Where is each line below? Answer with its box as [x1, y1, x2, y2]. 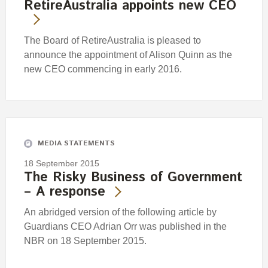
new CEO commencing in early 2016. [24, 63, 182, 74]
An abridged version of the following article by [24, 207, 217, 218]
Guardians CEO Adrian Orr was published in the [24, 221, 227, 232]
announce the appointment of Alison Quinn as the [24, 49, 232, 60]
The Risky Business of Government [24, 168, 242, 188]
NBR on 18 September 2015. [24, 236, 147, 246]
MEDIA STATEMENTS [38, 138, 115, 149]
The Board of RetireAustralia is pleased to [24, 35, 201, 45]
